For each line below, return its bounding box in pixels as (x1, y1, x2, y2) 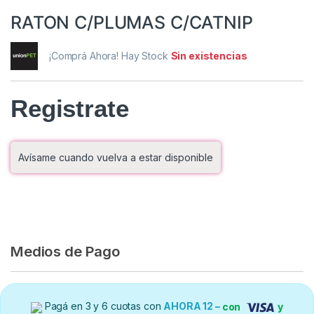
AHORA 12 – (163, 300, 222, 313)
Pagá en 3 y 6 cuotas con (41, 300, 164, 313)
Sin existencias (170, 50, 247, 62)
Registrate (11, 95, 129, 123)
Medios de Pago (11, 243, 121, 261)
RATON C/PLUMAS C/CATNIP (11, 12, 253, 34)
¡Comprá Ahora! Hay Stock (49, 50, 171, 62)
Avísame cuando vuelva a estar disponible (18, 151, 213, 164)
